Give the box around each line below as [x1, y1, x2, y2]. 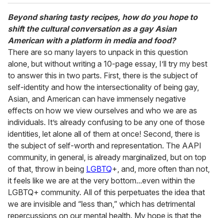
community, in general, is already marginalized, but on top [8, 152, 206, 163]
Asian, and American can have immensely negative [8, 94, 186, 104]
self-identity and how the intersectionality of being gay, [8, 82, 199, 92]
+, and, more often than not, [112, 164, 210, 174]
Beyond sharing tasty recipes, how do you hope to [8, 12, 198, 22]
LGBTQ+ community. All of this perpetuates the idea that [8, 187, 205, 198]
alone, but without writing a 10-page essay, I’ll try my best [8, 59, 207, 69]
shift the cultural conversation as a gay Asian [8, 24, 177, 34]
